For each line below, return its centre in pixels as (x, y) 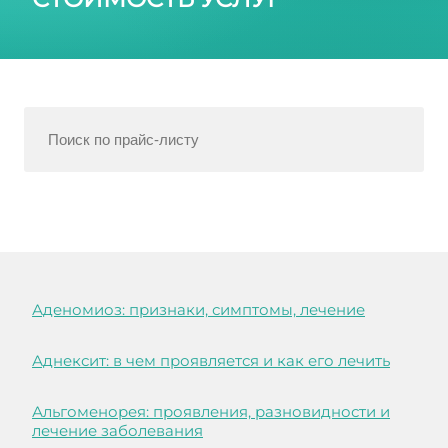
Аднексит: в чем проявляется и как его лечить (211, 361)
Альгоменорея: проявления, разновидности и (211, 412)
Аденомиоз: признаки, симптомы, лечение (198, 310)
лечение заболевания (117, 431)
